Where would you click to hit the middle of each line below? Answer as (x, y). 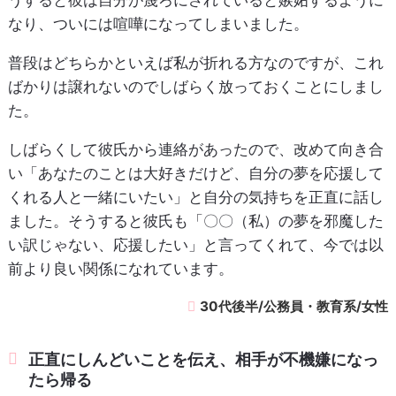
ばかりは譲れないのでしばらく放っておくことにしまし (195, 87)
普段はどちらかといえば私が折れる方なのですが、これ (195, 63)
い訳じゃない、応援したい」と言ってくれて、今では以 (195, 245)
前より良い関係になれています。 (120, 269)
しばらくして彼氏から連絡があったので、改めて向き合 (195, 150)
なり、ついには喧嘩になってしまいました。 (158, 24)
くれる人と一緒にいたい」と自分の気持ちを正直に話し (195, 198)
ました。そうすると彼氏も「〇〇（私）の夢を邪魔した (195, 221)
